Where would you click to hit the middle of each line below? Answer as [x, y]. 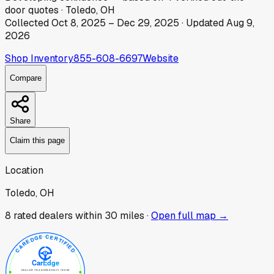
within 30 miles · [111, 215]
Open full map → [190, 215]
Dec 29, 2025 [148, 23]
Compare [26, 78]
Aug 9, [240, 23]
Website [161, 58]
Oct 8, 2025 [79, 23]
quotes [43, 10]
